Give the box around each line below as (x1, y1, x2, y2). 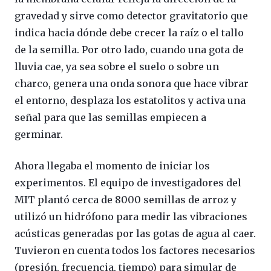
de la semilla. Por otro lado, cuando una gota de (15, 43, 244, 56)
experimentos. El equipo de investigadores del (15, 176, 241, 189)
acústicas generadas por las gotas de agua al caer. (15, 227, 256, 240)
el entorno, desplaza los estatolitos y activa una (15, 94, 246, 106)
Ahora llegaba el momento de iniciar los (15, 159, 210, 172)
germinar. (15, 128, 63, 140)
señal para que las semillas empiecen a (15, 111, 206, 123)
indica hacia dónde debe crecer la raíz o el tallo (15, 26, 244, 39)
